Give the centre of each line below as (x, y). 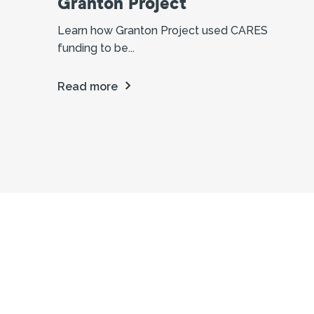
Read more (88, 86)
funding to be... (96, 48)
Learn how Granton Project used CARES (163, 30)
